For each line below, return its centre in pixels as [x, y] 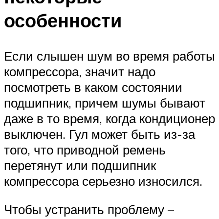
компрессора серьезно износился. [103, 181]
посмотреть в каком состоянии [93, 87]
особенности [63, 21]
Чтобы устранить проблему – [89, 209]
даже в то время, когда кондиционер [109, 119]
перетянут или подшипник [80, 165]
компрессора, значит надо [80, 72]
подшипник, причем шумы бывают [105, 103]
